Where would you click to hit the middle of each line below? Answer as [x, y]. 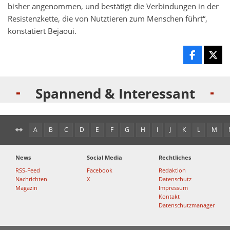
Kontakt [169, 197]
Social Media [105, 158]
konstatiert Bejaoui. [42, 31]
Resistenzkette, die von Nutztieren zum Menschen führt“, [108, 19]
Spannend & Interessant [115, 94]
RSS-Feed [28, 170]
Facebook [100, 170]
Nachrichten [31, 179]
